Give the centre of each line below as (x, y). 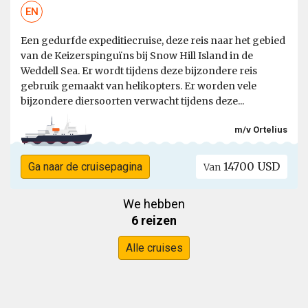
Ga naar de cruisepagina (85, 167)
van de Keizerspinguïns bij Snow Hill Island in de (137, 56)
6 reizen (154, 221)
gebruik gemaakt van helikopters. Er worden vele (139, 86)
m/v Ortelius (261, 130)
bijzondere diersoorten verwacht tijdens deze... (132, 101)
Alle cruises (154, 248)
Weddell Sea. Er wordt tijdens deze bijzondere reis (139, 71)
